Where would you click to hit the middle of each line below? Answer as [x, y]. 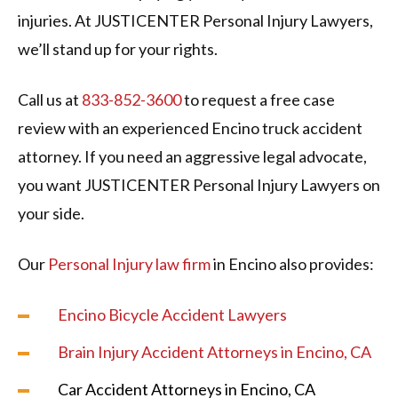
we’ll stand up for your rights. [118, 49]
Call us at [50, 100]
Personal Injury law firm [129, 264]
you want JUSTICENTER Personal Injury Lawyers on [199, 185]
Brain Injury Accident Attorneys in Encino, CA [215, 352]
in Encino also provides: [292, 264]
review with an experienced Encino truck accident [190, 128]
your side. [52, 214]
